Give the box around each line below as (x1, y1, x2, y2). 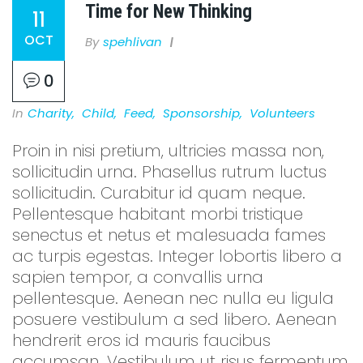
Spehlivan (103, 33, 162, 51)
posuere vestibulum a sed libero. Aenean (12, 308, 336, 331)
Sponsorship (163, 105, 240, 122)
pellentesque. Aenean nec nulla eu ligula (12, 287, 334, 310)
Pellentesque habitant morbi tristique (12, 203, 303, 226)
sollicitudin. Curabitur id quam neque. (12, 181, 305, 205)
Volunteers (250, 105, 315, 122)
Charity (28, 105, 72, 122)
